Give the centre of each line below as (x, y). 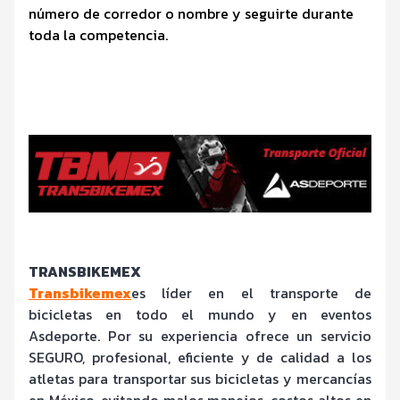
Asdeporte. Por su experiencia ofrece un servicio (200, 336)
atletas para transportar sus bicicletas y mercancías (200, 379)
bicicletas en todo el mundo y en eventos (200, 315)
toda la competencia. (98, 35)
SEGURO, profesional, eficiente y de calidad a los (200, 358)
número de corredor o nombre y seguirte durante (191, 14)
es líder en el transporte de (251, 293)
